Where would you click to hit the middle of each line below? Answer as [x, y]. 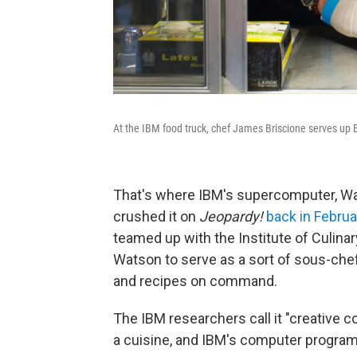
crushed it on [155, 216]
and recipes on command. [195, 280]
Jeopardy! [229, 216]
